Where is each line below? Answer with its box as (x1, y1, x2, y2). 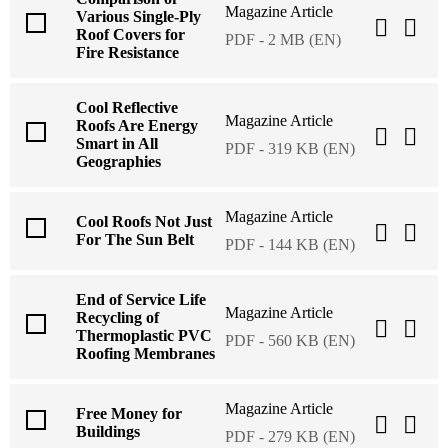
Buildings (76, 423, 140, 441)
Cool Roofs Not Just (76, 213, 212, 231)
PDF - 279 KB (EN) (225, 428, 355, 446)
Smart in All (76, 135, 158, 153)
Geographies (76, 153, 161, 171)
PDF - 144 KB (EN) (225, 236, 355, 254)
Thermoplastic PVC (76, 327, 212, 345)
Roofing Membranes (76, 345, 215, 363)
